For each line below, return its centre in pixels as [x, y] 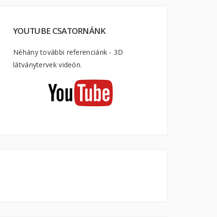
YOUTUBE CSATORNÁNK [59, 31]
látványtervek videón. [48, 65]
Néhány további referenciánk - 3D [68, 52]
